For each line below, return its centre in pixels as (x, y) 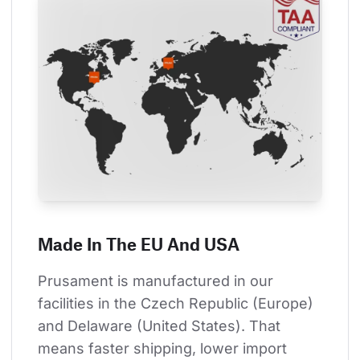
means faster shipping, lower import (164, 348)
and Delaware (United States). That (161, 325)
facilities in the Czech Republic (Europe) (178, 303)
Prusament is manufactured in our (157, 280)
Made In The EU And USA (139, 243)
